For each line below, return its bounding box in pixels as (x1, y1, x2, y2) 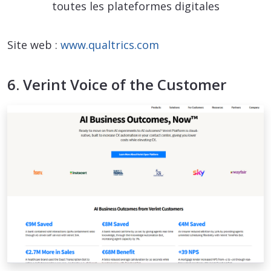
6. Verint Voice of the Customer (7, 74, 226, 95)
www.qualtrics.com (60, 38, 159, 53)
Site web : (7, 38, 60, 53)
